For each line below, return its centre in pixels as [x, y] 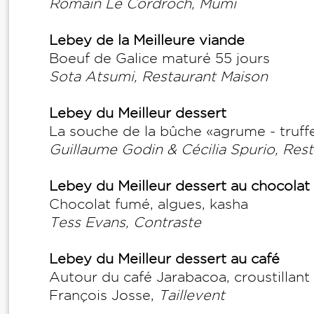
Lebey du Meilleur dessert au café [164, 259]
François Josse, [104, 295]
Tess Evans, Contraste [125, 222]
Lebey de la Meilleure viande [147, 40]
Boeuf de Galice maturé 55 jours [162, 58]
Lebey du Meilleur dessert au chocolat [179, 186]
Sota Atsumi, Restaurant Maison [161, 76]
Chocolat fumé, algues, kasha [149, 204]
